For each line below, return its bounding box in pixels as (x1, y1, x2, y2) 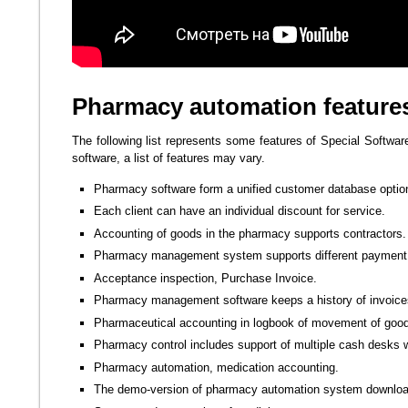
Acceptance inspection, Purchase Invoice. (94, 270, 317, 285)
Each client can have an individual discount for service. (94, 204, 385, 219)
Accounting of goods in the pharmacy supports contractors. (94, 226, 406, 240)
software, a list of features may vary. (72, 151, 265, 166)
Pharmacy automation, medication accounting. (94, 360, 339, 374)
